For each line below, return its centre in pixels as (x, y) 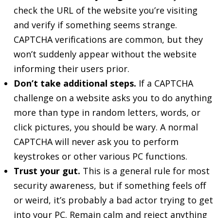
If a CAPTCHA (165, 83)
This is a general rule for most (145, 171)
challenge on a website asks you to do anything (113, 98)
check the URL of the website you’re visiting (106, 10)
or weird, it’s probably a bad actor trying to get (113, 200)
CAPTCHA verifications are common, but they (108, 39)
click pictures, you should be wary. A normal (106, 127)
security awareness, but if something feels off (110, 185)
